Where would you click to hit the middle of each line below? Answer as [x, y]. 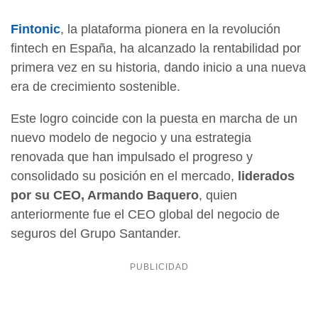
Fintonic [35, 29]
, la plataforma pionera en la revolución [170, 29]
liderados [266, 176]
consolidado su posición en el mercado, [124, 176]
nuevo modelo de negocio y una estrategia [131, 138]
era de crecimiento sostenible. [95, 87]
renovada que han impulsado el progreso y [132, 157]
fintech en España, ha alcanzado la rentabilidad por [156, 49]
